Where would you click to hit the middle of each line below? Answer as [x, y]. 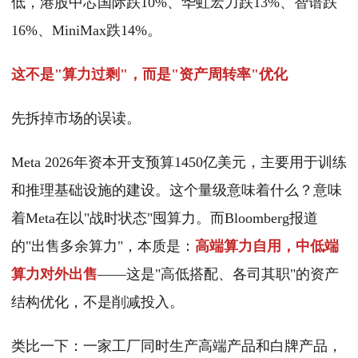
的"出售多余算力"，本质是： [103, 247]
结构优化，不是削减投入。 [97, 302]
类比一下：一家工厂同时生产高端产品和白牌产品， [177, 346]
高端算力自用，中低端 [267, 247]
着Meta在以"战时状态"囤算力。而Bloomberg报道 [165, 219]
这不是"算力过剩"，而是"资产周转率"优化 [149, 75]
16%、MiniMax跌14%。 [86, 31]
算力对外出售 [54, 274]
